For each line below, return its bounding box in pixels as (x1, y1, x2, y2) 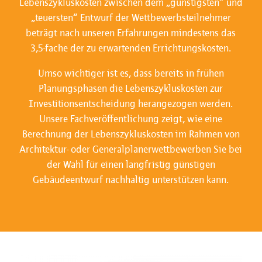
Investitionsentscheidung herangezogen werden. (29, 97, 233, 111)
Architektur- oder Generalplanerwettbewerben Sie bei (19, 143, 243, 157)
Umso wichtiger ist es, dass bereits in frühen (37, 67, 224, 81)
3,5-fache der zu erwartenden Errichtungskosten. (30, 41, 232, 55)
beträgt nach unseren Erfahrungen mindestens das (26, 26, 236, 40)
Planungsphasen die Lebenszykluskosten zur (39, 82, 223, 96)
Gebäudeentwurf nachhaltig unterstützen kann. (33, 173, 229, 187)
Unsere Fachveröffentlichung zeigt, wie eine (39, 112, 223, 126)
